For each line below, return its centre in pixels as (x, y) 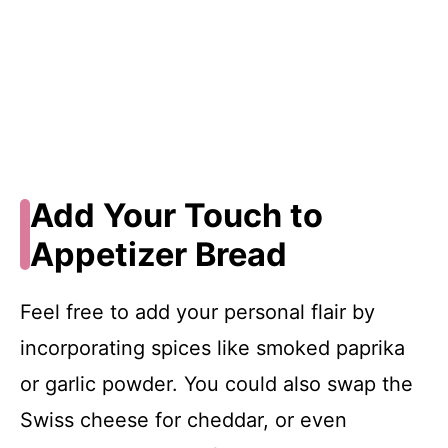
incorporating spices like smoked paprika (212, 347)
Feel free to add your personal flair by (197, 311)
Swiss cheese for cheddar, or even (183, 419)
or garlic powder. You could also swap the (216, 383)
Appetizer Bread (158, 254)
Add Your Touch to (176, 215)
